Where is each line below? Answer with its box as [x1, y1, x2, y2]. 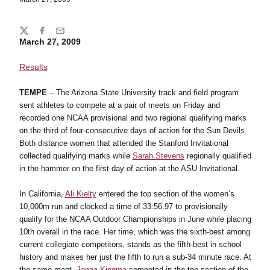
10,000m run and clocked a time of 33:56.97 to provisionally [19, 202, 228, 211]
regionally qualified [184, 151, 251, 160]
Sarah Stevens [132, 151, 184, 160]
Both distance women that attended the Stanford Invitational [19, 139, 228, 148]
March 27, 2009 [19, 37, 81, 46]
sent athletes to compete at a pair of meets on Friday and [19, 101, 220, 110]
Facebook [36, 31, 75, 41]
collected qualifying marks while [19, 151, 133, 160]
